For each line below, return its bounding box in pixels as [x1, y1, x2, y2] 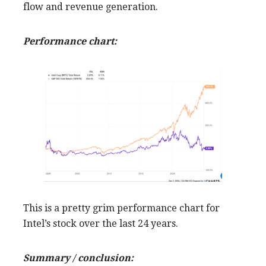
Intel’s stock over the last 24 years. [23, 217, 178, 229]
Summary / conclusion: [23, 252, 134, 264]
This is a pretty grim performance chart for [23, 202, 220, 214]
